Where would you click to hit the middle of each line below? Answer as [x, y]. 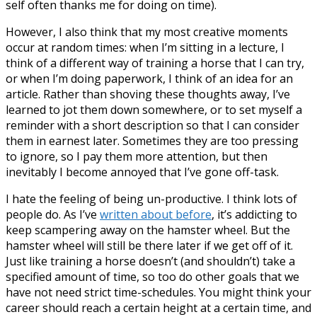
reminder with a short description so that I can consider [152, 125]
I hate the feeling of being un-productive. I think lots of [151, 198]
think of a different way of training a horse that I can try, [155, 63]
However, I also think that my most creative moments [147, 31]
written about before [156, 214]
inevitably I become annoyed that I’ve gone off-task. [142, 172]
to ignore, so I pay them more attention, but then [137, 156]
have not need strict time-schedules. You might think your [158, 292]
